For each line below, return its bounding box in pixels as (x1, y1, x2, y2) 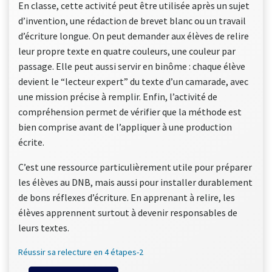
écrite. (18, 135, 44, 148)
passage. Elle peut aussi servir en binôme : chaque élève (18, 59, 245, 72)
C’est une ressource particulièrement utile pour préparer (18, 160, 252, 173)
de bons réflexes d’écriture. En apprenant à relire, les (18, 191, 235, 203)
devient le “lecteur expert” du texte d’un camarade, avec (18, 75, 248, 87)
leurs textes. (18, 221, 69, 234)
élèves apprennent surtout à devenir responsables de (18, 206, 237, 219)
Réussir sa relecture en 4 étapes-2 (18, 246, 143, 257)
